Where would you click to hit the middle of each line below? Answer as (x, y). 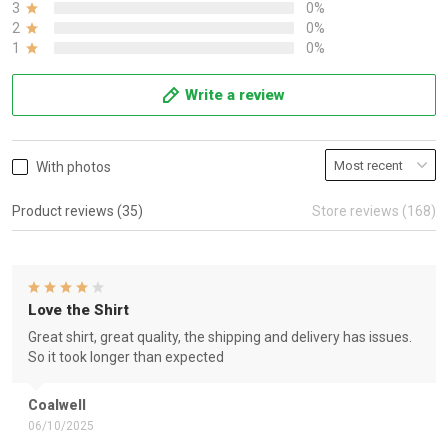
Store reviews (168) (374, 211)
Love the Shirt (78, 310)
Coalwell (57, 405)
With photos (73, 167)
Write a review (235, 95)
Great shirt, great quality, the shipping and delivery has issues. (220, 337)
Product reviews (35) (77, 211)
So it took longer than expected (126, 357)
